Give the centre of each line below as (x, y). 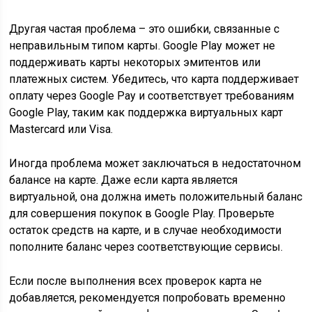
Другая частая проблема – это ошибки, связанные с (145, 29)
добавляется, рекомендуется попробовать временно (148, 298)
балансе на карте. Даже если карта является (124, 180)
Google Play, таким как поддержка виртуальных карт (146, 112)
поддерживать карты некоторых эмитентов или (135, 62)
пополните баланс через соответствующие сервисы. (146, 247)
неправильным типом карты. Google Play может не (142, 46)
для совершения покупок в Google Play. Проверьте (142, 213)
